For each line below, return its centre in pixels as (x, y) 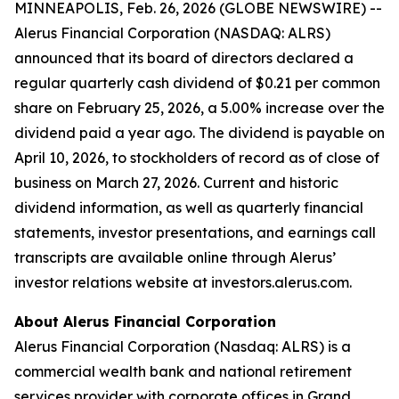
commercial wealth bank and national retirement (183, 371)
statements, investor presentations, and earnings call (195, 232)
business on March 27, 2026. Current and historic (176, 183)
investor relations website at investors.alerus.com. (185, 282)
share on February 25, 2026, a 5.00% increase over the (199, 108)
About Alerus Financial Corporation (145, 322)
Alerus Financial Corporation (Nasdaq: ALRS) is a (183, 346)
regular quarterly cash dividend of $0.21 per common (197, 83)
